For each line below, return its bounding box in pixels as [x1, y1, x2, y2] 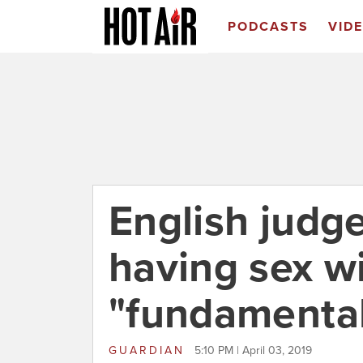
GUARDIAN [109, 344, 190, 357]
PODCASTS [227, 19, 309, 35]
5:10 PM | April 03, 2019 [194, 344, 312, 357]
